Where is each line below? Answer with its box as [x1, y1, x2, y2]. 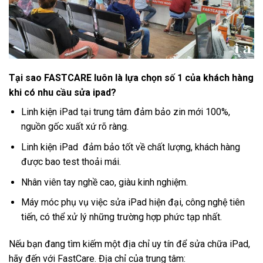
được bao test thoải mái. [21, 156, 121, 167]
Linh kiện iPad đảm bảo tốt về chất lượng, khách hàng [21, 141, 240, 153]
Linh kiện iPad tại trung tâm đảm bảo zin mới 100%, [21, 106, 230, 118]
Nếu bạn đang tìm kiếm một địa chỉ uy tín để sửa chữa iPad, [9, 238, 250, 249]
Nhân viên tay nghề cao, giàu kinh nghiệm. [21, 176, 188, 188]
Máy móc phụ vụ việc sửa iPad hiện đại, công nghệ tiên [21, 197, 245, 208]
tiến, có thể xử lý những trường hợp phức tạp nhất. [21, 211, 222, 223]
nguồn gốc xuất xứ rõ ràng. [21, 121, 129, 133]
